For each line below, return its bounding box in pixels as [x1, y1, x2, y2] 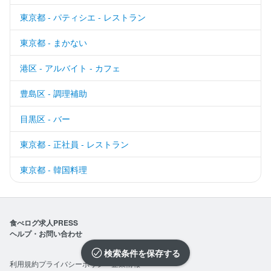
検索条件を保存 [104, 247, 163, 259]
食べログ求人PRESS [10, 217, 78, 228]
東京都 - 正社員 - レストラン [20, 137, 129, 150]
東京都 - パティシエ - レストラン [20, 10, 146, 23]
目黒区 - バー [20, 112, 70, 125]
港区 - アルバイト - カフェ [20, 61, 120, 74]
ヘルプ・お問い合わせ [10, 227, 82, 239]
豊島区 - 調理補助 [20, 87, 87, 99]
